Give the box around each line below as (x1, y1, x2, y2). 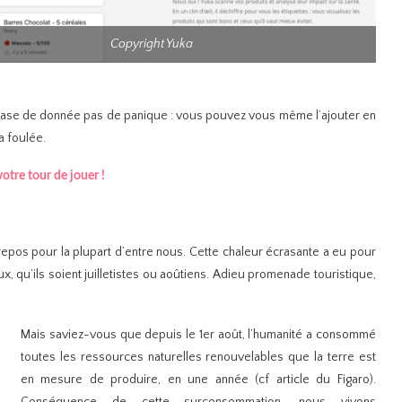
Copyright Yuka (109, 37, 193, 52)
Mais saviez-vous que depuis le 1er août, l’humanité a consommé (21, 327, 376, 342)
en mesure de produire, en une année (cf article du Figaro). (21, 371, 376, 387)
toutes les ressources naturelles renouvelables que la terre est (21, 349, 376, 364)
